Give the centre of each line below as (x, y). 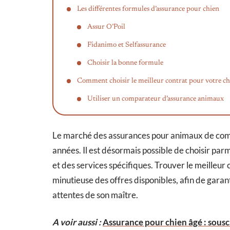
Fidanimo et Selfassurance (127, 45)
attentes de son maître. (95, 195)
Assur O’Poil (106, 27)
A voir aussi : (77, 222)
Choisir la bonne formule (125, 63)
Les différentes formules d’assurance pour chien (148, 9)
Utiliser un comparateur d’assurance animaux (156, 99)
